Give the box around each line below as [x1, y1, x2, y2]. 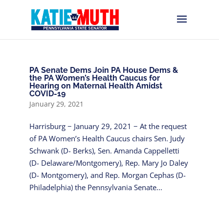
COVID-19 [29, 89, 66, 98]
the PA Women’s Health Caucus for [29, 73, 160, 83]
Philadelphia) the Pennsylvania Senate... [29, 182, 162, 192]
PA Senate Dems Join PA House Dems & [29, 66, 178, 75]
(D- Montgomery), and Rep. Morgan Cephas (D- [29, 170, 186, 180]
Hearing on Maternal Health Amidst [29, 81, 162, 90]
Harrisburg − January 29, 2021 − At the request [29, 121, 187, 131]
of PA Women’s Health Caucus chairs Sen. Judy [29, 133, 185, 143]
